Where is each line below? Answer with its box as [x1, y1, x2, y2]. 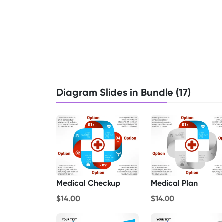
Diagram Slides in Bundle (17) [56, 86, 191, 98]
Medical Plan [151, 178, 198, 188]
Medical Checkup [56, 178, 120, 188]
